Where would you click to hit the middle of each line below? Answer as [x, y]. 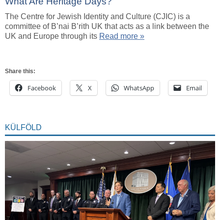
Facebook [42, 88]
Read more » [122, 36]
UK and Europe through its [52, 36]
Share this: [20, 71]
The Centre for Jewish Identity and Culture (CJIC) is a [97, 16]
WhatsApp [139, 88]
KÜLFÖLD [23, 127]
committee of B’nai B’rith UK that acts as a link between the [107, 26]
